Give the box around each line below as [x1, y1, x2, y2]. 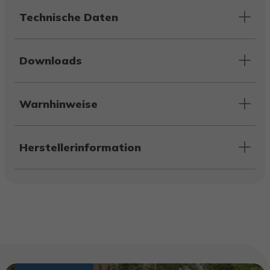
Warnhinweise [19, 96, 98, 111]
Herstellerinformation [19, 140, 141, 154]
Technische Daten [19, 10, 118, 24]
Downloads [19, 53, 82, 67]
